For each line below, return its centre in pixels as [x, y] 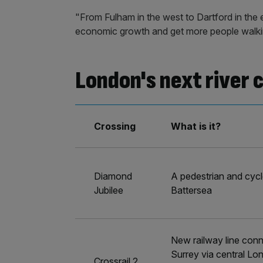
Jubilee [109, 190]
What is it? [196, 126]
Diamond [113, 176]
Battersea [192, 190]
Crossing [115, 126]
